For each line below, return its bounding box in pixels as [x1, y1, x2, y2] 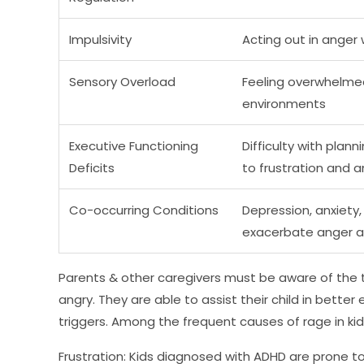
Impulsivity [69, 31, 132, 49]
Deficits [69, 159, 115, 177]
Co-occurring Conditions [69, 201, 219, 219]
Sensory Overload [69, 73, 175, 91]
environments [242, 95, 326, 113]
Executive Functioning [69, 137, 198, 155]
